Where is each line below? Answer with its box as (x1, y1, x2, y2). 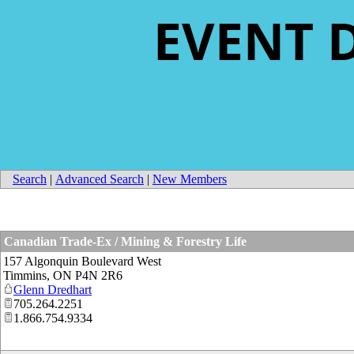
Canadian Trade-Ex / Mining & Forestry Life (4, 235, 247, 248)
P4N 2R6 (75, 269, 122, 282)
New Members (153, 172, 227, 186)
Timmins (3, 269, 47, 282)
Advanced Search (55, 172, 144, 186)
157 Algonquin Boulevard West (3, 254, 161, 268)
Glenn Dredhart (13, 283, 92, 296)
